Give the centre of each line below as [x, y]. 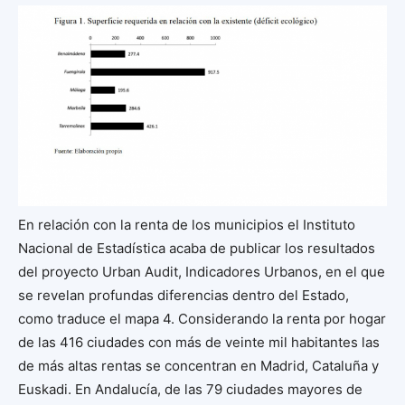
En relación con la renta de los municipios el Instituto [187, 224]
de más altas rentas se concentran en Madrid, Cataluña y [198, 365]
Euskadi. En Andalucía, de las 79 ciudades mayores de [190, 389]
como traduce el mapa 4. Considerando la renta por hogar [202, 318]
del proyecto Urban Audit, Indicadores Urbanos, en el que [202, 271]
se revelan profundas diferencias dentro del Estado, [184, 295]
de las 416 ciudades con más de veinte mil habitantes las [199, 342]
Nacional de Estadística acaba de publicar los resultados [197, 248]
